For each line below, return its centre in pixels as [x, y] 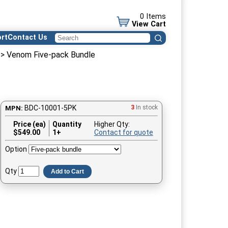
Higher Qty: [112, 124]
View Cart [149, 24]
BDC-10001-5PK [51, 108]
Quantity [67, 124]
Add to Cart [68, 171]
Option [16, 149]
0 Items [153, 17]
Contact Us [27, 37]
